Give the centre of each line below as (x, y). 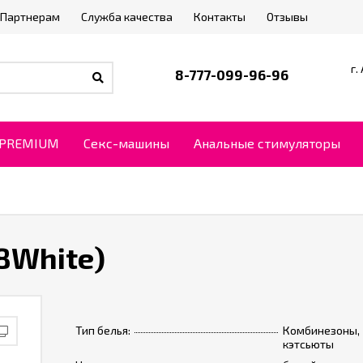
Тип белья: (102, 330)
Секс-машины (126, 143)
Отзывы (287, 17)
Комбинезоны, (321, 330)
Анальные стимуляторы (267, 143)
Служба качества (127, 17)
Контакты (220, 17)
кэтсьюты (308, 344)
